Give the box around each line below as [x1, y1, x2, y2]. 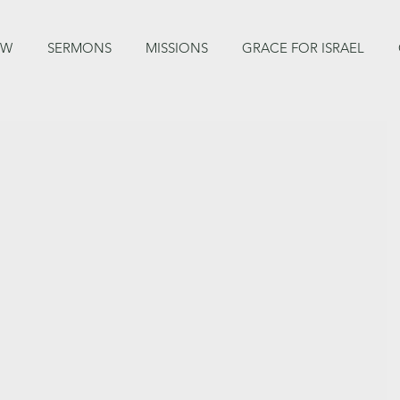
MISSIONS [146, 39, 208, 56]
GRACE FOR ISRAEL [242, 39, 364, 56]
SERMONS [47, 39, 112, 56]
